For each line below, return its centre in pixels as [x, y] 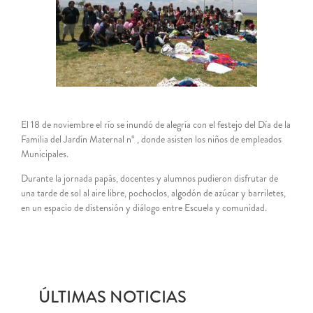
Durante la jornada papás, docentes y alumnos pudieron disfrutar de [150, 178]
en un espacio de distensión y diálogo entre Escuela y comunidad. [144, 207]
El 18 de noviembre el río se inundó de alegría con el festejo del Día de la [156, 124]
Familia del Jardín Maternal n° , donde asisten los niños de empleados [151, 139]
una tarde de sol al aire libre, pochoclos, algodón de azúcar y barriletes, [153, 192]
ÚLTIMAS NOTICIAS [112, 297]
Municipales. [45, 153]
